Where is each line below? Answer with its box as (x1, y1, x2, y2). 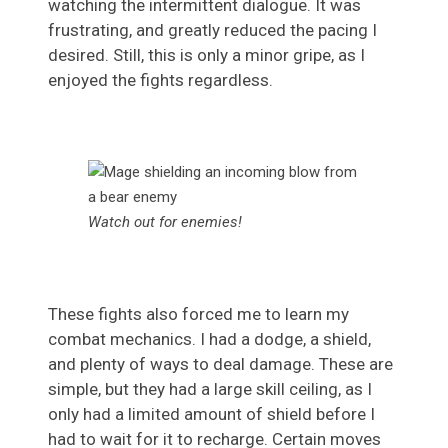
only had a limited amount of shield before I (48, 403, 375, 424)
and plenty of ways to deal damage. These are (48, 353, 393, 374)
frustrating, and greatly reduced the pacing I (48, 19, 377, 40)
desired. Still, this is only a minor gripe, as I (48, 44, 365, 65)
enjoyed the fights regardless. (48, 69, 273, 90)
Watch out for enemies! (88, 212, 242, 231)
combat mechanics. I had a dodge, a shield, (48, 328, 371, 349)
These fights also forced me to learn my (48, 303, 349, 324)
